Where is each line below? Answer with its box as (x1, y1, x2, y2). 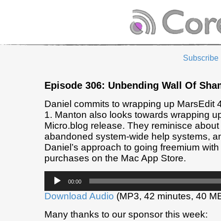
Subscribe (183, 54, 219, 63)
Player (44, 183, 65, 191)
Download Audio (44, 191, 114, 202)
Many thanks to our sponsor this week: (44, 209, 208, 220)
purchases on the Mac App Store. (44, 153, 186, 164)
